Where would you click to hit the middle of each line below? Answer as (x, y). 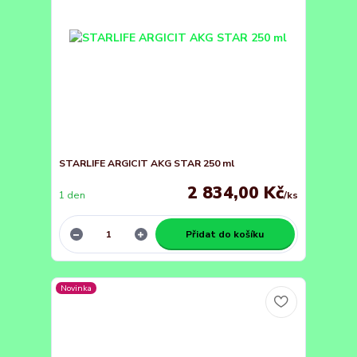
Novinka (76, 288)
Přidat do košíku (225, 234)
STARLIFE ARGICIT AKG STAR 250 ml (146, 163)
